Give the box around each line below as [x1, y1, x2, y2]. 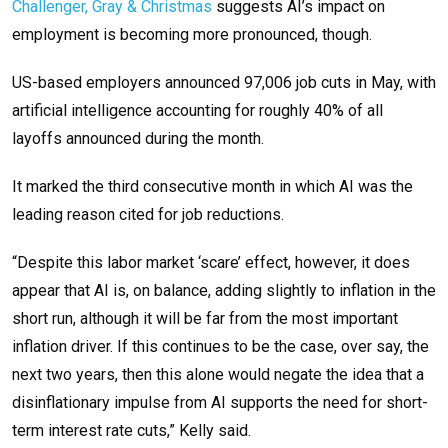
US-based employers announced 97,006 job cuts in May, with [12, 73, 436, 93]
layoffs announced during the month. [12, 129, 264, 149]
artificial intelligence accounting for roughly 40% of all [12, 101, 383, 121]
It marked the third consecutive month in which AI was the [12, 177, 413, 197]
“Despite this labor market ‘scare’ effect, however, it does [12, 253, 410, 273]
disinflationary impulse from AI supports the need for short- [12, 393, 428, 413]
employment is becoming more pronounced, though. [12, 25, 372, 45]
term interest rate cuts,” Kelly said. [12, 421, 251, 441]
